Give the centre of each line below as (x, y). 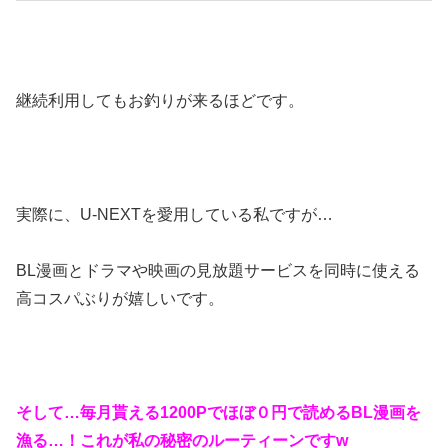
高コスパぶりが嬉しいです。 (120, 299)
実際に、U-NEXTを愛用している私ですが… (174, 214)
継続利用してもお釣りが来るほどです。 (160, 100)
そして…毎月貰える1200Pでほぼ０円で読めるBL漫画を (218, 412)
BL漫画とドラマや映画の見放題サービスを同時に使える (218, 271)
